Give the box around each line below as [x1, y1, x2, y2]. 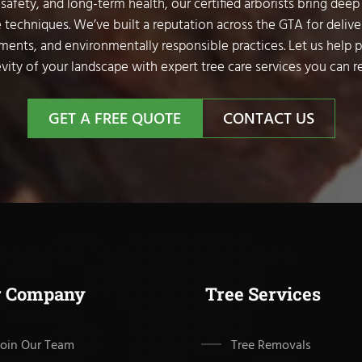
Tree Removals [231, 335, 311, 357]
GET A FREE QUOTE [48, 107, 181, 133]
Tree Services [205, 282, 321, 306]
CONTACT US [222, 107, 314, 133]
